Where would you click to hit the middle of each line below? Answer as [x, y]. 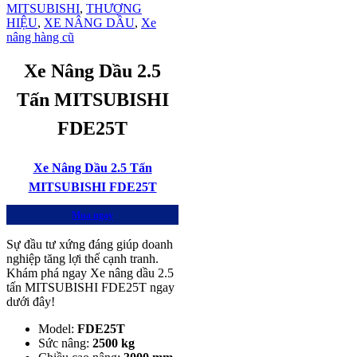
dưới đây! [31, 301]
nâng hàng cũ [40, 37]
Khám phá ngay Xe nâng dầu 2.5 [90, 273]
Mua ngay [92, 215]
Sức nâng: [65, 343]
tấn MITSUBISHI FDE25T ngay [90, 287]
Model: [58, 328]
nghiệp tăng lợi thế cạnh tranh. [82, 258]
